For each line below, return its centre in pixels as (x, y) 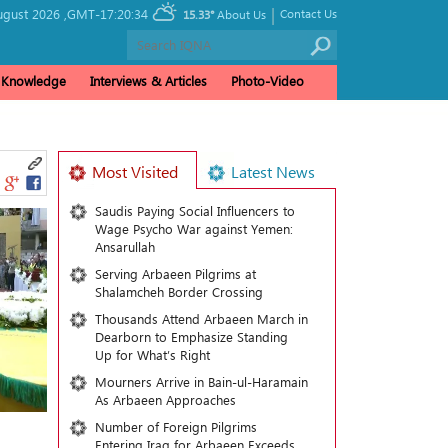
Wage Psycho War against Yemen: (193, 228)
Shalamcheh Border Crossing (178, 291)
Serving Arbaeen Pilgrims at (175, 273)
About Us (241, 14)
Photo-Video (267, 80)
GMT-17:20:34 (107, 13)
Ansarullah (124, 246)
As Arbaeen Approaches (165, 399)
